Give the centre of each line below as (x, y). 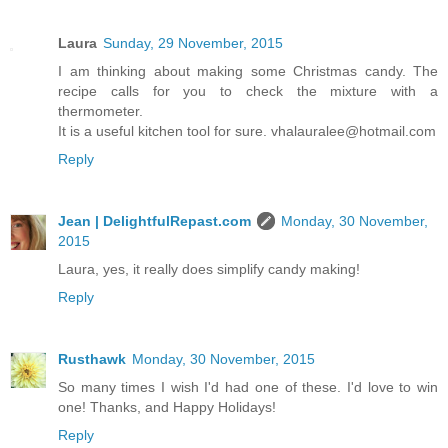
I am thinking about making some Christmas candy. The (248, 70)
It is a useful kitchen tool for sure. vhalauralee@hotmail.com (247, 130)
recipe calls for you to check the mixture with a (248, 90)
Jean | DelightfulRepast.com (154, 220)
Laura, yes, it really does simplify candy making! (209, 268)
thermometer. (100, 110)
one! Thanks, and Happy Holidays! (167, 406)
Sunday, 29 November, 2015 (193, 42)
